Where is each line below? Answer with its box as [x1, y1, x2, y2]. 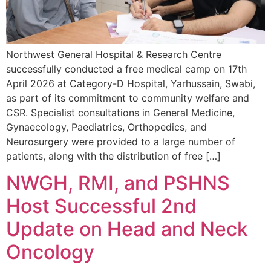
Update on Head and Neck [6, 217, 248, 241]
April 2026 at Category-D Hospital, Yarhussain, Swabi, [6, 77, 255, 90]
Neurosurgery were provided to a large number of [6, 135, 235, 148]
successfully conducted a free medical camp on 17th [6, 62, 247, 75]
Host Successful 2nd [6, 194, 197, 218]
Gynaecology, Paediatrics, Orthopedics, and [6, 120, 207, 133]
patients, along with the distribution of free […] [6, 149, 221, 162]
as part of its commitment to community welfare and [6, 91, 249, 104]
